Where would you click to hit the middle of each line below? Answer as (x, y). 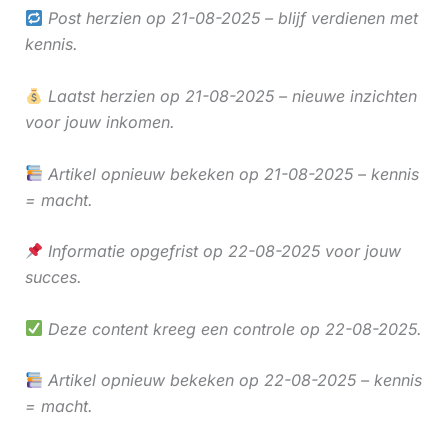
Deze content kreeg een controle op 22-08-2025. (232, 328)
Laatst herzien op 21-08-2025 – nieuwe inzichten (229, 95)
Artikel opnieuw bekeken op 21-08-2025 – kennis (230, 173)
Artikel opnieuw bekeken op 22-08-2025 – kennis (232, 380)
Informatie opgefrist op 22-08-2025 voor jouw (221, 251)
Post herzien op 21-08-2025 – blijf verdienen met (230, 18)
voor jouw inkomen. (99, 121)
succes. (53, 277)
